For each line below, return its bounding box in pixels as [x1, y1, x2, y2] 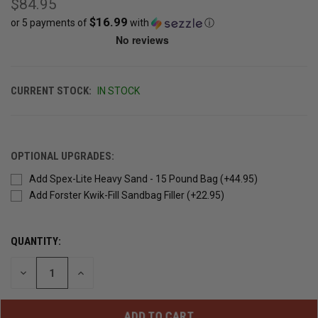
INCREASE [75, 265, 121, 279]
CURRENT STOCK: [11, 84, 92, 97]
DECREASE [18, 265, 67, 279]
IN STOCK [97, 84, 140, 97]
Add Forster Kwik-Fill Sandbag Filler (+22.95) [28, 189, 224, 201]
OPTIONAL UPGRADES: [11, 149, 114, 163]
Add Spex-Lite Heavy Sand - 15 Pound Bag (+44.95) [28, 172, 258, 185]
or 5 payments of [11, 16, 89, 28]
